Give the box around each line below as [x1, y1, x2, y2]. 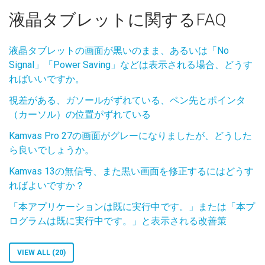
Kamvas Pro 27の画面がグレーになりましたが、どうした [9, 130, 252, 141]
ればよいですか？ [9, 180, 85, 191]
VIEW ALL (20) [17, 248, 66, 257]
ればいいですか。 [9, 73, 85, 85]
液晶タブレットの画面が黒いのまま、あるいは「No [9, 45, 229, 56]
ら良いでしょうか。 [9, 144, 94, 156]
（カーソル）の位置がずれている [9, 109, 151, 120]
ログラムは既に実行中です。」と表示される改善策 [9, 215, 227, 227]
